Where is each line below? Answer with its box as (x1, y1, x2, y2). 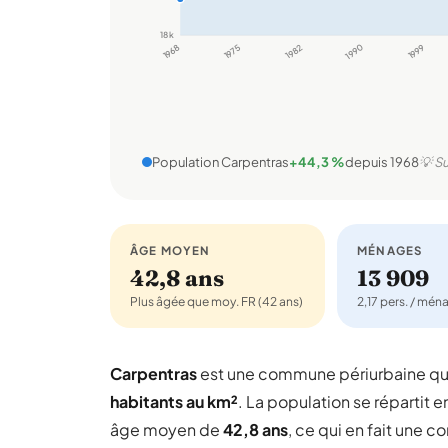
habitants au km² (110, 391, 238, 412)
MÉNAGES (357, 243, 423, 258)
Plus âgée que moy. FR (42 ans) (130, 294, 303, 309)
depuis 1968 (345, 154, 419, 170)
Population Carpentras (152, 154, 289, 170)
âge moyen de (110, 419, 223, 440)
